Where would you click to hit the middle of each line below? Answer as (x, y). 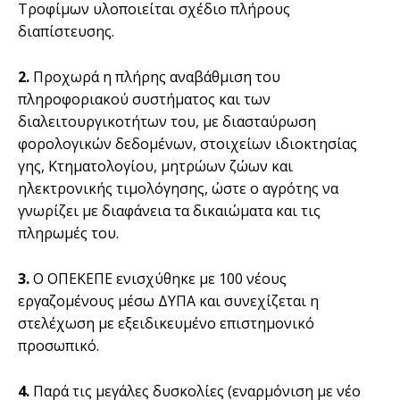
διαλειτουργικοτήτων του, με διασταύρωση (167, 121)
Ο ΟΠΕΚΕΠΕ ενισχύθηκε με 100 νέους (158, 278)
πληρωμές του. (68, 233)
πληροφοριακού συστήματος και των (144, 99)
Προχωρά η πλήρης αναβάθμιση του (155, 76)
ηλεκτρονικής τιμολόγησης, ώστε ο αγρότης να (178, 188)
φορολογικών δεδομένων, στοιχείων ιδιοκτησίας (187, 143)
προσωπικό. (58, 345)
